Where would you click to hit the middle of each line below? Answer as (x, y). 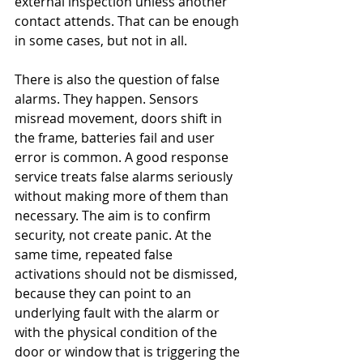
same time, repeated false (95, 254)
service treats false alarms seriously (125, 177)
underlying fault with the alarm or (119, 313)
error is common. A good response (123, 157)
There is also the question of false (119, 79)
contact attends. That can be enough (128, 21)
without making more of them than (123, 196)
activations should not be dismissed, (128, 274)
